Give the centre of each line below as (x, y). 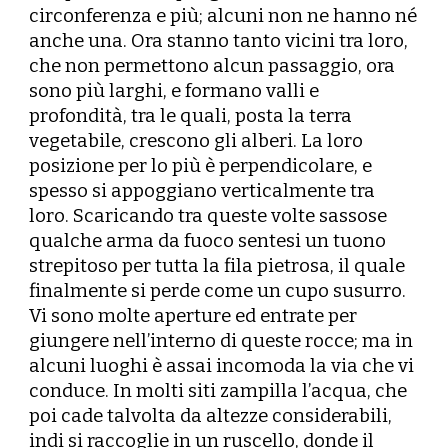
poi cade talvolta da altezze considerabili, (211, 416)
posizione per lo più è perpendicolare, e (201, 166)
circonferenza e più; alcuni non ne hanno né (223, 16)
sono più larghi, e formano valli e (174, 91)
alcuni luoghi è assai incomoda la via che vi (222, 366)
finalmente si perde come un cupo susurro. (218, 291)
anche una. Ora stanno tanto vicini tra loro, (219, 41)
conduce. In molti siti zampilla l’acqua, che (218, 391)
